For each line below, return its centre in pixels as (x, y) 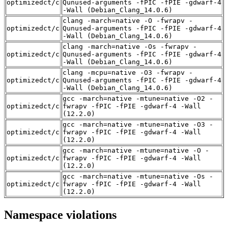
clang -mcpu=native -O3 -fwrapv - (128, 73)
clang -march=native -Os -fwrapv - (130, 47)
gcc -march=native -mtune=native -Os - (138, 177)
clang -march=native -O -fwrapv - (128, 21)
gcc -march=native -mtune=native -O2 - (138, 99)
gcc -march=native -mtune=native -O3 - (138, 125)
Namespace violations (60, 215)
